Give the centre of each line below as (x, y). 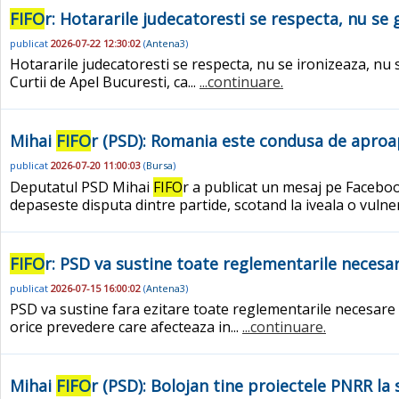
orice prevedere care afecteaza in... (126, 327)
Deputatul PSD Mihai (81, 187)
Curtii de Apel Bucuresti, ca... (105, 82)
